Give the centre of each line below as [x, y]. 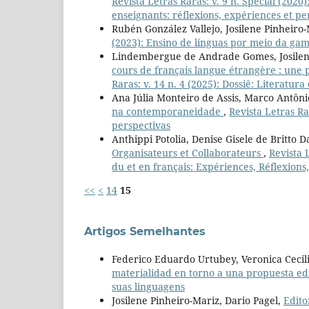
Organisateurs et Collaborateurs [188, 153]
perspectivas [141, 126]
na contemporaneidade [168, 112]
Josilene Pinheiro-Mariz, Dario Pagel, [198, 301]
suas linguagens [148, 287]
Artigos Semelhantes [145, 232]
